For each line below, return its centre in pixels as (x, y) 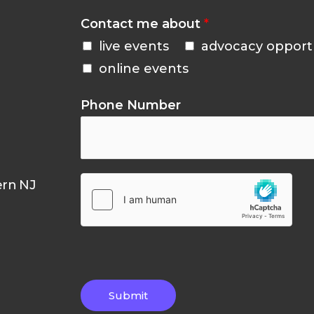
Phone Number (131, 105)
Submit (128, 295)
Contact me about (142, 23)
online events (144, 68)
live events (134, 46)
